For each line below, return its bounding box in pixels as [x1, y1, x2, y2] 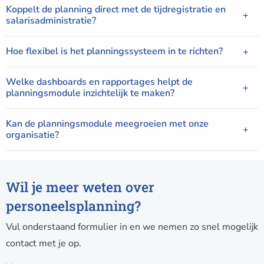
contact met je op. [6, 237, 81, 250]
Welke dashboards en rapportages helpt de [6, 75, 193, 89]
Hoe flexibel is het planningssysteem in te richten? [6, 45, 223, 58]
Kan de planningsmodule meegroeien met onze [6, 117, 209, 131]
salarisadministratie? [6, 14, 96, 28]
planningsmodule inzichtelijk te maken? [6, 87, 174, 100]
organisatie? [6, 128, 59, 142]
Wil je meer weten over [6, 178, 154, 196]
